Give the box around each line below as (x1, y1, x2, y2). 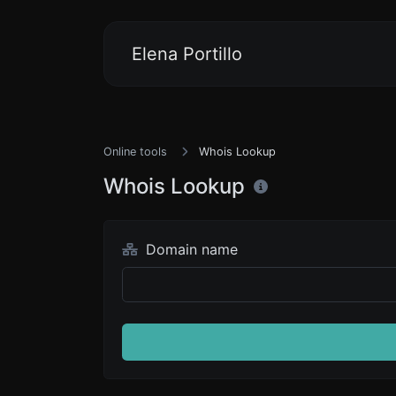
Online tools (103, 145, 167, 158)
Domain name (141, 240, 238, 258)
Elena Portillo (132, 43, 242, 65)
